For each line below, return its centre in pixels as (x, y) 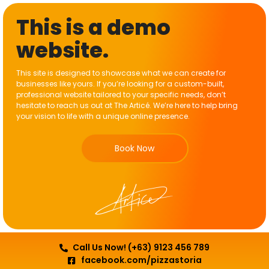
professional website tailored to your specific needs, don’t (121, 95)
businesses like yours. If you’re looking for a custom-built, (120, 84)
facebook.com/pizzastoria (141, 260)
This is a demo (93, 27)
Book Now (134, 149)
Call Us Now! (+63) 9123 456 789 (141, 248)
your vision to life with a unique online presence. (103, 116)
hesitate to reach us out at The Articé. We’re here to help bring (127, 105)
